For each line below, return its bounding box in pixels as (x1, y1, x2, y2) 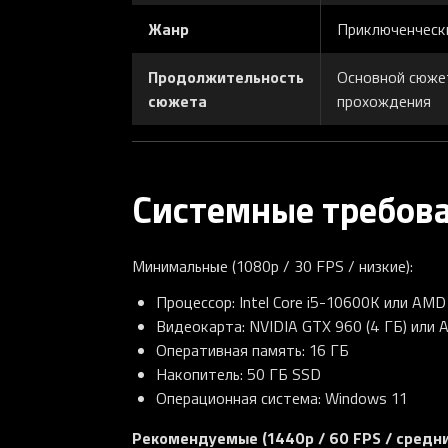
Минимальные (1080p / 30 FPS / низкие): (132, 254, 413, 277)
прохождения (337, 90, 431, 113)
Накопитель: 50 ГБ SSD (156, 362, 321, 385)
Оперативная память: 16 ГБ (156, 338, 349, 361)
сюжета (148, 89, 207, 113)
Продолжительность (148, 65, 304, 89)
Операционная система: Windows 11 (156, 386, 407, 409)
